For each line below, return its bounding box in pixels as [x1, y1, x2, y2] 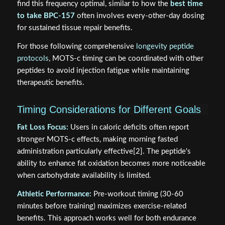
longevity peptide [136, 43, 194, 51]
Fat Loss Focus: [17, 123, 68, 131]
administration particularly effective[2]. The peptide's [17, 147, 191, 155]
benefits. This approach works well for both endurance [17, 214, 196, 222]
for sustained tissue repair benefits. [17, 24, 133, 32]
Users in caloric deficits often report [68, 123, 189, 131]
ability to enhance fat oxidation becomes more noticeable [17, 159, 205, 167]
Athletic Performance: [17, 190, 91, 198]
